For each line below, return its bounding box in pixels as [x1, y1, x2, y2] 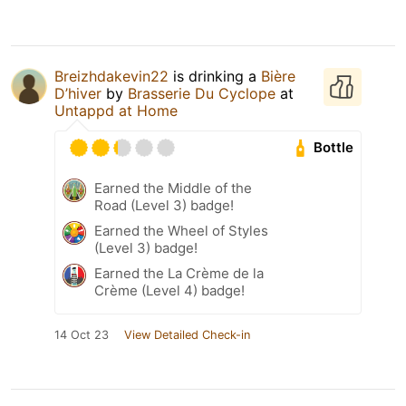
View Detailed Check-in [124, 327, 250, 342]
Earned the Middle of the [94, 179, 252, 197]
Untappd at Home [54, 101, 178, 120]
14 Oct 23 [54, 327, 109, 342]
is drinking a [169, 66, 261, 85]
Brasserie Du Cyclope [128, 83, 275, 102]
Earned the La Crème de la [94, 264, 264, 282]
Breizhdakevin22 [54, 66, 169, 85]
